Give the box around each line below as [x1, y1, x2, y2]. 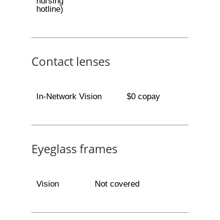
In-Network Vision [36, 92, 102, 101]
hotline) [36, 4, 63, 14]
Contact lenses [31, 53, 110, 69]
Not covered [94, 179, 139, 189]
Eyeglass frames [31, 140, 117, 157]
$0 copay [126, 92, 160, 101]
